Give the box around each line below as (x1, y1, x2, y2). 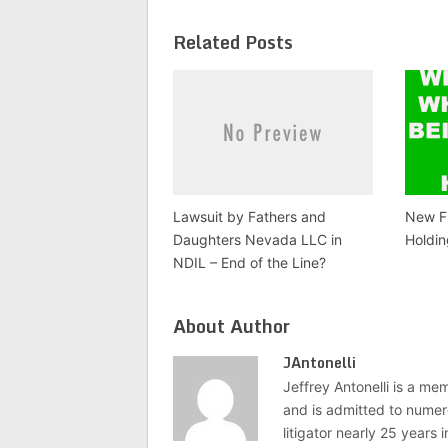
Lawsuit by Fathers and (173, 208, 326, 226)
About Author (173, 311, 290, 342)
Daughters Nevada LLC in (173, 231, 342, 249)
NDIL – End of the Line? (173, 254, 326, 272)
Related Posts (173, 27, 293, 58)
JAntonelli (283, 351, 356, 375)
